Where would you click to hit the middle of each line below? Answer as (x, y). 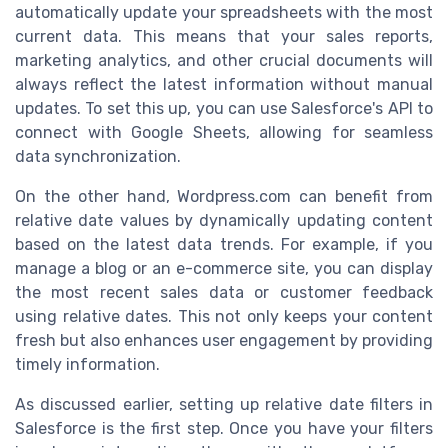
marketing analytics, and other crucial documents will (224, 61)
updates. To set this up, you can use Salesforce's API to (224, 109)
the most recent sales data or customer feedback (224, 293)
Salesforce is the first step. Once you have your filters (224, 429)
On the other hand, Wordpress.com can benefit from (224, 197)
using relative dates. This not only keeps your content (224, 317)
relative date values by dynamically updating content (224, 221)
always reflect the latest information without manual (224, 85)
